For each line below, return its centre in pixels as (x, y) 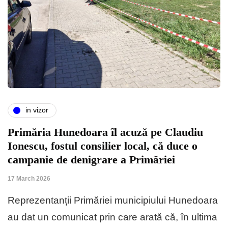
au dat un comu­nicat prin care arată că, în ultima (112, 217)
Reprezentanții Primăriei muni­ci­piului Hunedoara (113, 200)
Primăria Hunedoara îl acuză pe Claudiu (105, 132)
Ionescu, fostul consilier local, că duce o (103, 146)
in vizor (37, 110)
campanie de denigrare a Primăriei (91, 159)
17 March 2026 (29, 178)
